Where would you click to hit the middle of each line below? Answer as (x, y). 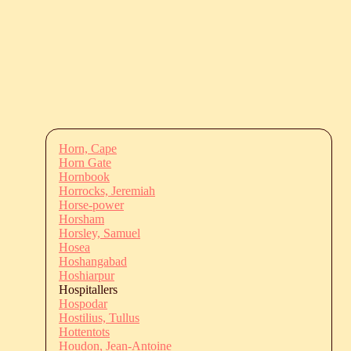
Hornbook (84, 176)
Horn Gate (85, 162)
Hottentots (84, 331)
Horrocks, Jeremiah (107, 190)
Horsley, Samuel (100, 233)
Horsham (81, 219)
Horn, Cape (88, 148)
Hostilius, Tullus (99, 317)
